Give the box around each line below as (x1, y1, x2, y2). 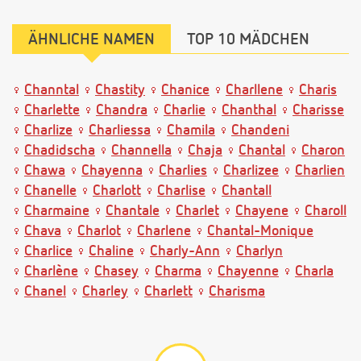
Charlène (24, 267, 78, 282)
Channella (111, 146, 172, 161)
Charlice (24, 247, 73, 262)
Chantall (222, 186, 272, 201)
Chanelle (24, 186, 77, 201)
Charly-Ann (150, 247, 220, 262)
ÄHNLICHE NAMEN (28, 34, 155, 51)
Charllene (226, 85, 283, 101)
